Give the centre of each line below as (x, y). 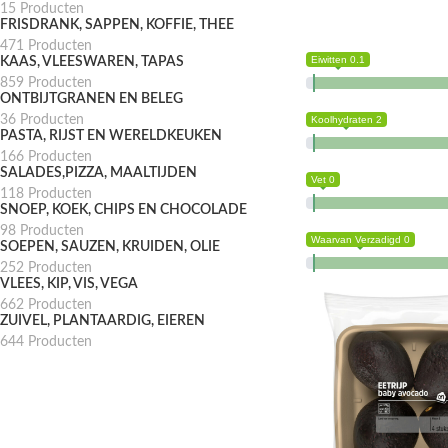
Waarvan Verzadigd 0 (360, 240)
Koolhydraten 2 (346, 120)
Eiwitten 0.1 (337, 60)
